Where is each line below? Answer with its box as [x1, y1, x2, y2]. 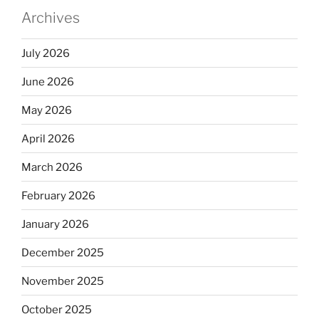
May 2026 [21, 103, 72, 117]
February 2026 [21, 189, 95, 202]
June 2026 [21, 75, 74, 88]
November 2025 [21, 274, 104, 288]
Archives [21, 9, 80, 27]
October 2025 [21, 303, 92, 316]
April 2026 [21, 132, 75, 145]
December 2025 [21, 246, 104, 259]
